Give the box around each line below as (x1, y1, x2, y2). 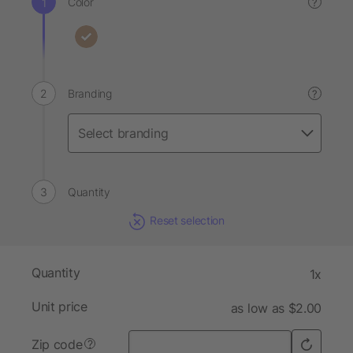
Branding (68, 87, 112, 100)
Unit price (32, 299, 87, 315)
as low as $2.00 (230, 300, 321, 317)
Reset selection (150, 214, 225, 227)
